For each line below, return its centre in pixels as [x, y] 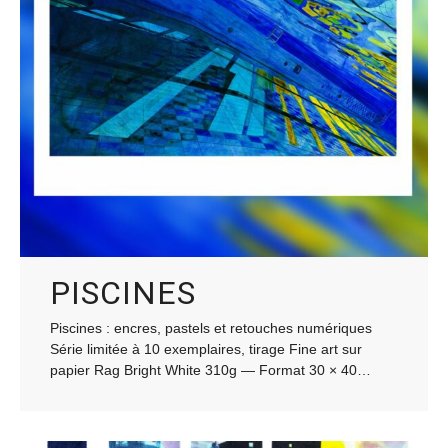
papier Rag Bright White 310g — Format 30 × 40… [210, 369]
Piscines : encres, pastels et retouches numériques [211, 327]
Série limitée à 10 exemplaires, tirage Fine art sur [206, 348]
